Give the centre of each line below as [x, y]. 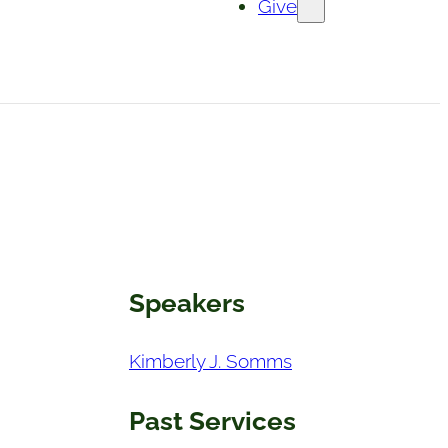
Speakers [186, 302]
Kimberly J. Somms [210, 361]
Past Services [212, 421]
